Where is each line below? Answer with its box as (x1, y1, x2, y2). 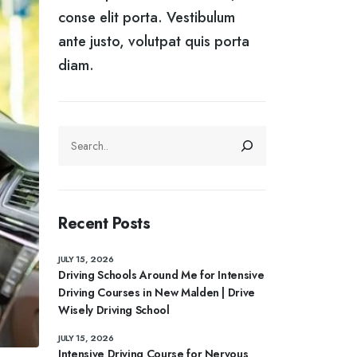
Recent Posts (58, 212, 150, 235)
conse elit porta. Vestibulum (58, 7, 235, 28)
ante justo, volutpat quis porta (58, 31, 249, 52)
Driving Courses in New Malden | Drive (58, 284, 256, 300)
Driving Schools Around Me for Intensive (58, 267, 265, 283)
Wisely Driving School (58, 302, 170, 318)
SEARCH (57, 125, 101, 141)
